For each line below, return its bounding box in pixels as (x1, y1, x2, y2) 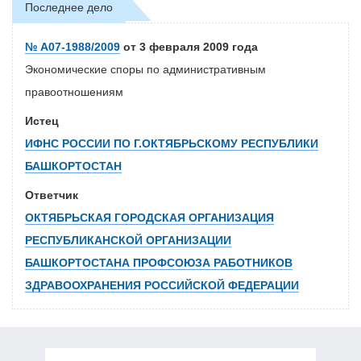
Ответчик (25, 189, 78, 202)
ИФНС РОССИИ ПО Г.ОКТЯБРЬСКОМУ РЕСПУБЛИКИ (25, 137, 318, 151)
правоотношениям (25, 85, 123, 99)
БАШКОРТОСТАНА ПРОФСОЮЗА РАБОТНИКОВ (25, 256, 293, 270)
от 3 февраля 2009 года (120, 40, 258, 54)
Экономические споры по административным (25, 63, 266, 77)
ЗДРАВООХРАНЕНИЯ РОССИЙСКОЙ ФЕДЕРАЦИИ (25, 279, 299, 293)
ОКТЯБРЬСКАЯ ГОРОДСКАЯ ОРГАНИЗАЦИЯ (25, 211, 274, 225)
